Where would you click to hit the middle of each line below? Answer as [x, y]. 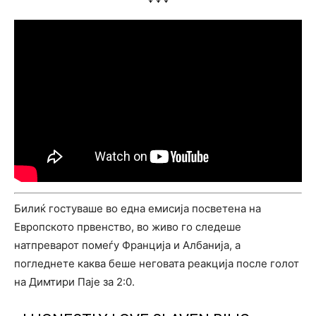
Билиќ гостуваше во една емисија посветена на [138, 208]
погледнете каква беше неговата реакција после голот [157, 263]
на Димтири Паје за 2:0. [74, 281]
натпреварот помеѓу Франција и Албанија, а [127, 245]
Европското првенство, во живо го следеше [128, 226]
